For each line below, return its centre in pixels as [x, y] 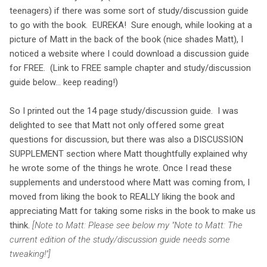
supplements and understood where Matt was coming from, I [130, 182]
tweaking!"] [30, 254]
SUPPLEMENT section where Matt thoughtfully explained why [128, 153]
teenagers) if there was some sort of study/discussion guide [129, 10]
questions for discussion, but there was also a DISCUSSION [126, 139]
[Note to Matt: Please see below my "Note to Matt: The [137, 225]
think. [21, 225]
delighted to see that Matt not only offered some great [117, 125]
